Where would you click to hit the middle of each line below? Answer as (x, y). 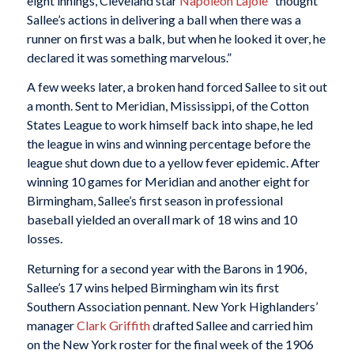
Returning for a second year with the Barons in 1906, (166, 268)
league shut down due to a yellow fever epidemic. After (173, 163)
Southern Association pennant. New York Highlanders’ (172, 306)
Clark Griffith (113, 325)
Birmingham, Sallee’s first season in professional (154, 201)
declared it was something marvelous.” (129, 57)
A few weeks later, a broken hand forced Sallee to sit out (177, 87)
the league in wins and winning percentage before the (168, 144)
